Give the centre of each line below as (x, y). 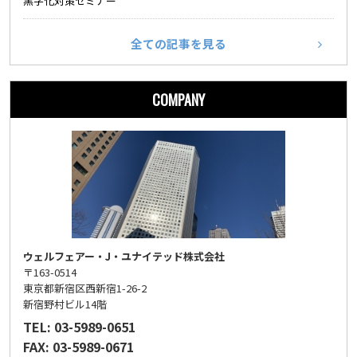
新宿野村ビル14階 (65, 304)
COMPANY (178, 100)
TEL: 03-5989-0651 (79, 327)
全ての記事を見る (178, 44)
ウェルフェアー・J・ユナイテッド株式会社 (124, 257)
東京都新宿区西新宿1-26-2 (85, 288)
